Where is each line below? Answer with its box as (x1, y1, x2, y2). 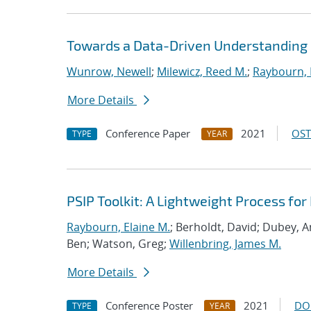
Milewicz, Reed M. (157, 64, 247, 79)
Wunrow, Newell (67, 64, 151, 79)
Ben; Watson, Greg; (67, 236, 169, 251)
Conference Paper (106, 126, 190, 140)
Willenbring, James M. (169, 236, 281, 251)
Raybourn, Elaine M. (67, 219, 170, 235)
